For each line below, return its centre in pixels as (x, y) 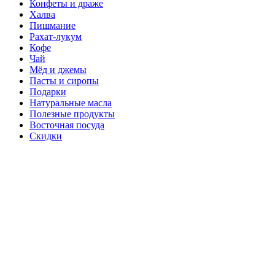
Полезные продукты (72, 114)
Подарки (48, 91)
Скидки (46, 136)
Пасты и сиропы (64, 80)
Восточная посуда (67, 125)
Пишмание (52, 25)
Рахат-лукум (56, 36)
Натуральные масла (71, 103)
